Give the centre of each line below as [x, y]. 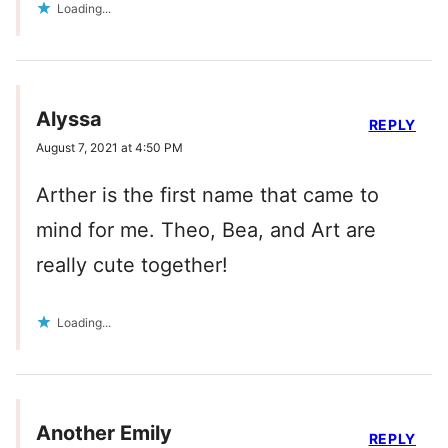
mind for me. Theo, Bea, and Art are [206, 230]
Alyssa [69, 119]
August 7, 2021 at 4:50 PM [109, 148]
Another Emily [104, 433]
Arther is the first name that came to [207, 195]
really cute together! [132, 265]
